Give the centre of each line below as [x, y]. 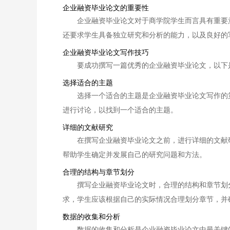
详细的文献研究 [88, 127]
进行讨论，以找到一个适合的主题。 [120, 109]
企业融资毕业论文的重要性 [106, 7]
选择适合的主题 [88, 82]
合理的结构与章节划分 [99, 171]
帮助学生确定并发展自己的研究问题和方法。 [135, 154]
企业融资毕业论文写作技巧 [106, 52]
